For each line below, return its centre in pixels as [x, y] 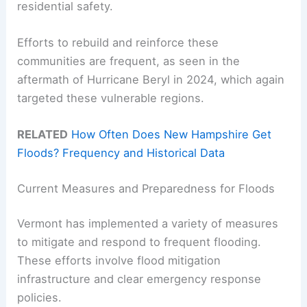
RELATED [43, 135]
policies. [40, 298]
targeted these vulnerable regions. [111, 98]
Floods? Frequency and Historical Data [121, 153]
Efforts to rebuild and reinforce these [118, 42]
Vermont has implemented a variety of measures [148, 224]
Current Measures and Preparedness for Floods [146, 188]
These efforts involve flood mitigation [119, 261]
